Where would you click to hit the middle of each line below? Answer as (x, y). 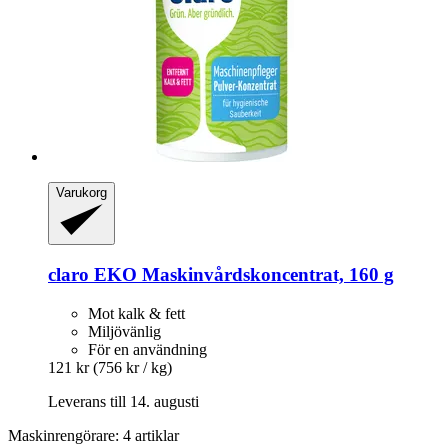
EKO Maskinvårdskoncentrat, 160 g (241, 275)
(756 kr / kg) (132, 367)
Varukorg (81, 192)
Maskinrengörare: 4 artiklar (93, 435)
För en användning (147, 349)
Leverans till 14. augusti (123, 401)
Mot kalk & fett (136, 313)
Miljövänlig (124, 331)
